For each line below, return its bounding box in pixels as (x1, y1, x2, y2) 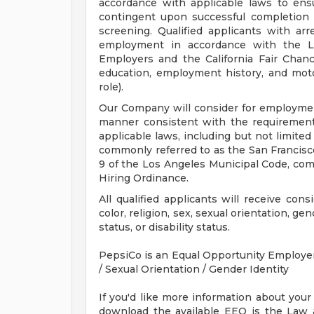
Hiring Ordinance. (99, 172, 189, 184)
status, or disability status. (99, 221, 230, 233)
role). (99, 81, 123, 93)
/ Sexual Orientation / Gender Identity (99, 263, 289, 275)
